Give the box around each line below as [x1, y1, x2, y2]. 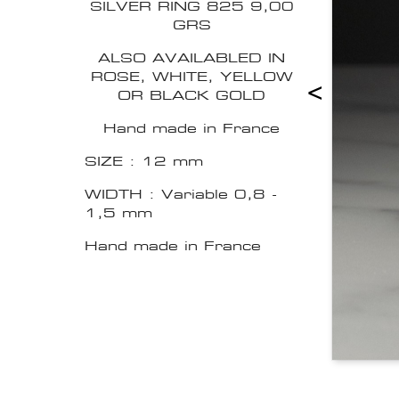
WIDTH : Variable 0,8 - [85, 185, 277, 203]
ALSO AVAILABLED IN [98, 49, 285, 67]
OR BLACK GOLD [118, 86, 265, 104]
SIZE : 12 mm [85, 152, 203, 170]
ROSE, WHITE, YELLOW [90, 68, 293, 85]
